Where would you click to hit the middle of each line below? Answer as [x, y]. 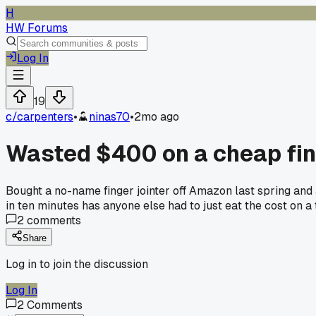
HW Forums [37, 28]
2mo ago [157, 117]
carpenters [45, 117]
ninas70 [109, 117]
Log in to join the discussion [77, 264]
